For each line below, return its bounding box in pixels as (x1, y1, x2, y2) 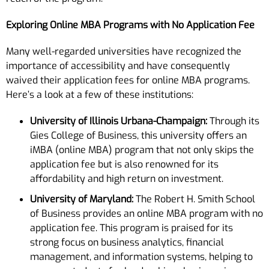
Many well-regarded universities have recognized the (6, 44, 241, 58)
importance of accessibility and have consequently (6, 59, 230, 72)
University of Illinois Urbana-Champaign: (30, 114, 207, 127)
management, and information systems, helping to (30, 250, 253, 263)
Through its (207, 114, 259, 127)
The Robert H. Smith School (133, 192, 255, 205)
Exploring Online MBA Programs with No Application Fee (6, 18, 255, 31)
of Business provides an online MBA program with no (30, 207, 263, 220)
